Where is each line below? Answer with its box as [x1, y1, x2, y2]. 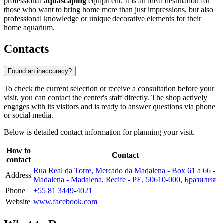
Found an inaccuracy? [8, 67, 72, 75]
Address [5, 170, 31, 179]
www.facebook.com [33, 197, 97, 206]
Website [5, 197, 30, 206]
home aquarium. [4, 23, 55, 32]
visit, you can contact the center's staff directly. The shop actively [4, 93, 207, 102]
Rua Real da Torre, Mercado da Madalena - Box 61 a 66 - [33, 166, 215, 175]
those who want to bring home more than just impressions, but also [4, 5, 213, 14]
